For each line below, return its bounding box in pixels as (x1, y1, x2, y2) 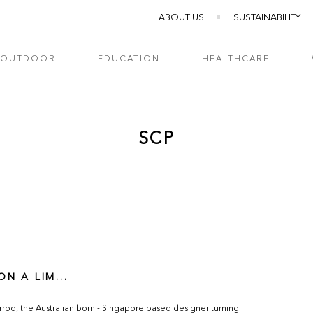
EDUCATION (98, 55, 161, 64)
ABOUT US (159, 13, 204, 22)
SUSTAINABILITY (233, 13, 300, 22)
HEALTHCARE (202, 55, 270, 64)
